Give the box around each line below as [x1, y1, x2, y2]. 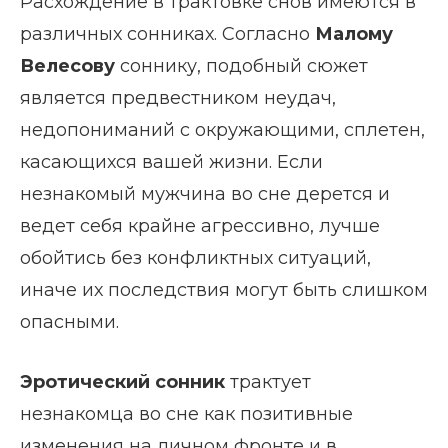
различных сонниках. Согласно [20, 23, 315, 46]
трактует [230, 371, 311, 394]
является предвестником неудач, [20, 87, 336, 110]
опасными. [20, 311, 119, 334]
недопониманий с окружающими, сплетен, [20, 119, 425, 142]
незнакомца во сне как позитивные [20, 403, 353, 426]
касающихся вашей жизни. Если [20, 151, 323, 174]
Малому [315, 23, 393, 46]
